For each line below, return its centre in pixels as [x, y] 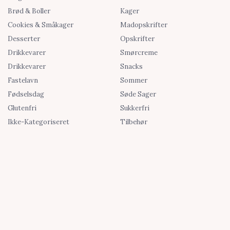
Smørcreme [139, 53]
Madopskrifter [144, 25]
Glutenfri [22, 108]
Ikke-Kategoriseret [39, 122]
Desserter [24, 39]
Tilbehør [134, 122]
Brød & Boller [29, 11]
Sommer [134, 81]
